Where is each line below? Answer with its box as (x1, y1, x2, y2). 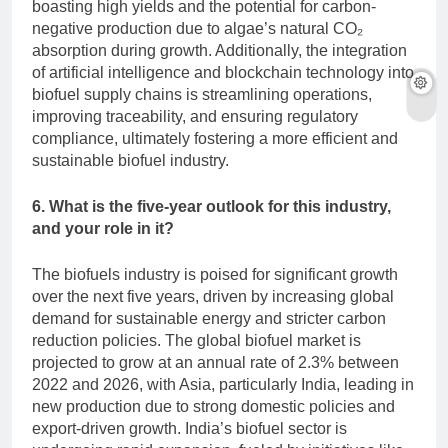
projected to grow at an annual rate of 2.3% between (32, 354, 399, 372)
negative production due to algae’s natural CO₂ (32, 20, 363, 38)
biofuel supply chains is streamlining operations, (32, 86, 372, 104)
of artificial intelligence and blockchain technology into (32, 64, 414, 82)
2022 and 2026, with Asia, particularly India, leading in (32, 376, 414, 394)
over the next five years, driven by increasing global (32, 288, 394, 306)
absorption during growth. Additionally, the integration (32, 42, 407, 60)
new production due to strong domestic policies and (32, 398, 395, 416)
